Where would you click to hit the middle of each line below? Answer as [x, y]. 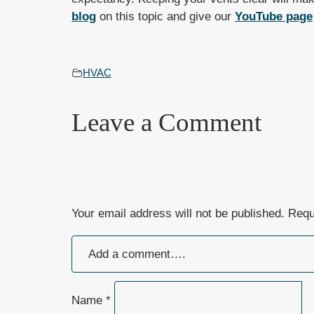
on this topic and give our [165, 17]
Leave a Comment [166, 123]
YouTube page [274, 17]
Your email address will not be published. [178, 214]
